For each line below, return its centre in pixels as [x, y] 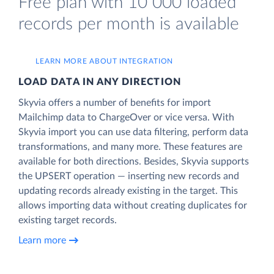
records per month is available [129, 24]
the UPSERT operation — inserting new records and [129, 176]
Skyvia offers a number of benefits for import [115, 102]
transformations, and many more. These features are [130, 146]
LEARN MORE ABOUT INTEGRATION [105, 61]
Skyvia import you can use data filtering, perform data [133, 132]
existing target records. [68, 220]
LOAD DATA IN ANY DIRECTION [100, 82]
